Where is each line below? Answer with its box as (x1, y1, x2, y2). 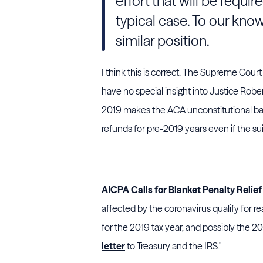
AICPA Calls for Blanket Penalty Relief (102, 184, 262, 195)
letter (102, 240, 125, 252)
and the (170, 240, 204, 252)
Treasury (137, 240, 170, 252)
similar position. (116, 32, 210, 49)
